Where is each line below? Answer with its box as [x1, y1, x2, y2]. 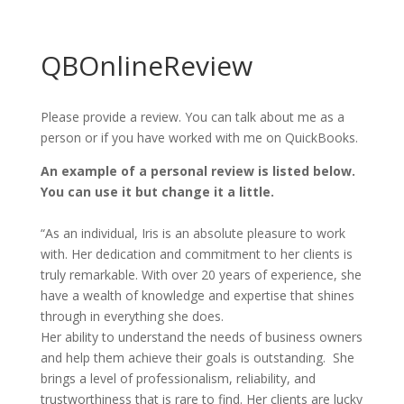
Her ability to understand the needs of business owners [40, 328, 363, 345]
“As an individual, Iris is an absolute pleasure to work [40, 225, 345, 242]
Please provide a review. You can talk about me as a [40, 108, 344, 125]
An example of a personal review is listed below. [40, 162, 355, 179]
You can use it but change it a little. [40, 183, 274, 200]
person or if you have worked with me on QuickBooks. [40, 129, 358, 146]
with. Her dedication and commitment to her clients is [40, 245, 353, 262]
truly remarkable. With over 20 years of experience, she [40, 266, 362, 283]
